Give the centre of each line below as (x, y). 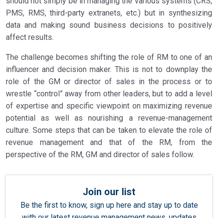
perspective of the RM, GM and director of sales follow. (100, 154)
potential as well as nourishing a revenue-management (109, 118)
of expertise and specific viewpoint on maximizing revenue (109, 106)
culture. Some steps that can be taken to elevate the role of (109, 130)
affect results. (30, 37)
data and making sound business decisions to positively (109, 25)
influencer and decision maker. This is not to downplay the (109, 69)
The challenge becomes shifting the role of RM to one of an (109, 57)
